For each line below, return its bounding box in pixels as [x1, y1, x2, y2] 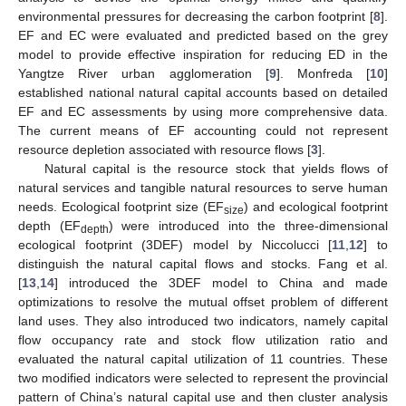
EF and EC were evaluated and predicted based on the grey [18, 27, 388, 43]
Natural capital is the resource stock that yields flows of [43, 160, 388, 176]
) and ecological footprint [244, 198, 388, 214]
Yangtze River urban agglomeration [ [18, 65, 269, 81]
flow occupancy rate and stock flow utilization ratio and [18, 332, 388, 347]
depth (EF [18, 217, 81, 233]
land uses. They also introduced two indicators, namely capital [18, 313, 388, 328]
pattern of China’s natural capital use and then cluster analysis [18, 389, 388, 404]
